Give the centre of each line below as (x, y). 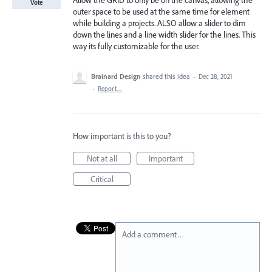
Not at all (102, 158)
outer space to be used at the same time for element (161, 12)
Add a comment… (153, 234)
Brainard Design (116, 76)
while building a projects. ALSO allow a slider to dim (159, 23)
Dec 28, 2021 (216, 76)
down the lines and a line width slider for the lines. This (164, 35)
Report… (110, 89)
